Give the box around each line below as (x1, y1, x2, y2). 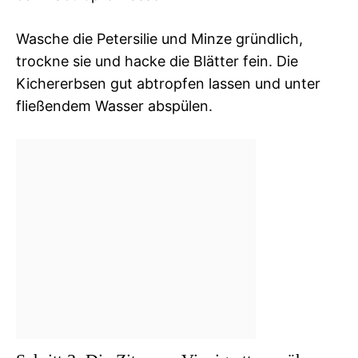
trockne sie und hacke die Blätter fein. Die (16, 52, 298, 70)
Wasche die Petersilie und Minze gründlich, (16, 30, 303, 47)
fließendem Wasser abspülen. (16, 97, 213, 114)
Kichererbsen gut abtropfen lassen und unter (16, 74, 320, 92)
